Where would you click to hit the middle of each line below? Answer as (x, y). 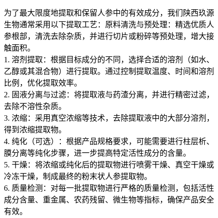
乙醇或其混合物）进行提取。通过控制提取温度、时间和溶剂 (109, 71)
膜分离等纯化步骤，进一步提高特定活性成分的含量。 (97, 153)
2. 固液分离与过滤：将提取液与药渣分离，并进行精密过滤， (109, 94)
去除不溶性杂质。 (35, 106)
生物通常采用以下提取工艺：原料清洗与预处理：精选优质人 (109, 24)
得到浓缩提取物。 (35, 129)
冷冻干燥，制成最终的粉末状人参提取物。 (78, 176)
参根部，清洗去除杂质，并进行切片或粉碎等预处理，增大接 (109, 36)
